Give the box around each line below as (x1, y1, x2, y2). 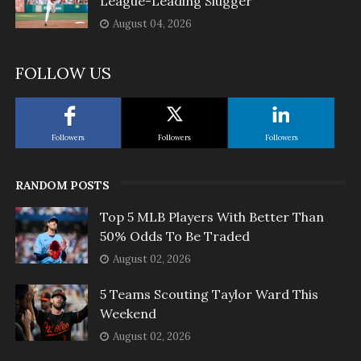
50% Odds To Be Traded (99, 228, 250, 245)
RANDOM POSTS (15, 178, 110, 193)
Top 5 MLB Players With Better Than (99, 209, 324, 226)
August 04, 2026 (112, 17, 192, 31)
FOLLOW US (15, 63, 111, 84)
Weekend (99, 305, 156, 322)
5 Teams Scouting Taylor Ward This (99, 286, 318, 303)
